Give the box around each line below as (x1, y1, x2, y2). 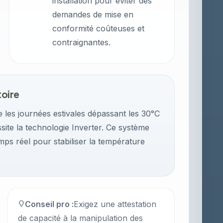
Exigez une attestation (74, 199, 157, 209)
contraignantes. (52, 37, 111, 47)
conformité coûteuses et (52, 23, 145, 33)
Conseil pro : (25, 199, 74, 209)
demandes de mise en (52, 9, 134, 19)
